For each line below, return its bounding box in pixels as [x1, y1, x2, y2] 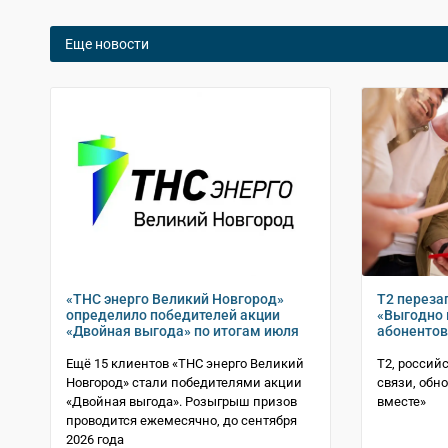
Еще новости [65, 36, 149, 52]
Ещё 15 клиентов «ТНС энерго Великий [66, 356, 304, 372]
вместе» [377, 394, 426, 410]
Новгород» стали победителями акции [66, 375, 302, 391]
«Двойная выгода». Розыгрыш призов [66, 394, 297, 410]
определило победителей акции [66, 307, 280, 324]
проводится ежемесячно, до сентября [66, 413, 297, 429]
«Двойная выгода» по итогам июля [66, 323, 299, 340]
